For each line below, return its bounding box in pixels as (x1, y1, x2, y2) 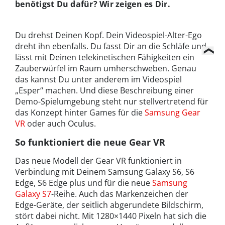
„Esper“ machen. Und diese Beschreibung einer (15, 84, 194, 96)
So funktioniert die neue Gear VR (15, 136, 165, 148)
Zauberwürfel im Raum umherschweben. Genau (15, 62, 196, 74)
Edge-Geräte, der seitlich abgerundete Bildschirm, (15, 199, 203, 210)
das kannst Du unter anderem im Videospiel (15, 73, 182, 85)
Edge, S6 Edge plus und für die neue (15, 177, 152, 188)
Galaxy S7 (15, 188, 51, 199)
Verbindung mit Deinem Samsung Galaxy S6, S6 (15, 166, 194, 177)
